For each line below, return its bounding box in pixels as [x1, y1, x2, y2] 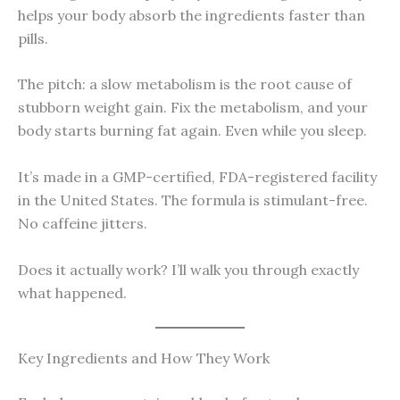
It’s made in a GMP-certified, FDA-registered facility [18, 167, 377, 186]
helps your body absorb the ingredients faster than [18, 5, 365, 24]
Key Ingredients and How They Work [18, 349, 270, 368]
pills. [18, 29, 48, 47]
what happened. [18, 283, 127, 302]
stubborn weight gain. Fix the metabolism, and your [18, 98, 368, 117]
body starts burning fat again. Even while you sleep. [18, 121, 367, 140]
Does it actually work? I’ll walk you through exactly [18, 260, 359, 279]
